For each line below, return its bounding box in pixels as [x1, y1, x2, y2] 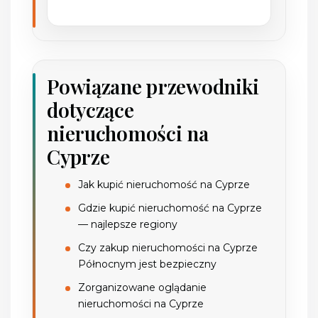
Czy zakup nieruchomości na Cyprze [78, 241, 258, 254]
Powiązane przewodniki [47, 72, 260, 99]
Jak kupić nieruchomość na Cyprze [78, 177, 251, 191]
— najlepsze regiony [78, 217, 178, 231]
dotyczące [47, 96, 134, 123]
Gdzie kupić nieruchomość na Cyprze [78, 201, 263, 214]
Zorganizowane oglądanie [78, 280, 207, 294]
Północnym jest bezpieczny [78, 257, 217, 270]
